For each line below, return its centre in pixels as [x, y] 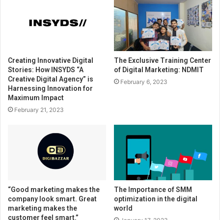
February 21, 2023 [39, 110]
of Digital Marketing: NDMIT [160, 69]
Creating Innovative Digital [51, 60]
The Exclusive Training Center [163, 60]
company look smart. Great [52, 199]
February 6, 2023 [144, 82]
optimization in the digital [156, 199]
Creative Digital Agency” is [51, 79]
